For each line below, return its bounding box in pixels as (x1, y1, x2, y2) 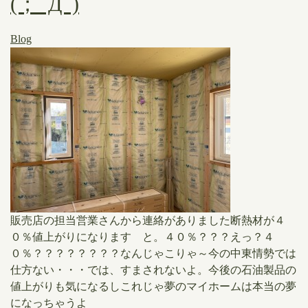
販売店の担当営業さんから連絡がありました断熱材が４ (10, 214, 285, 226)
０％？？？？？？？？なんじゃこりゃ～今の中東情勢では (10, 247, 296, 259)
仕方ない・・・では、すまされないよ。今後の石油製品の (10, 264, 296, 276)
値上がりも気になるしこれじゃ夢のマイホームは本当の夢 (10, 280, 296, 292)
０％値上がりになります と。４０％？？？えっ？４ (10, 231, 274, 243)
